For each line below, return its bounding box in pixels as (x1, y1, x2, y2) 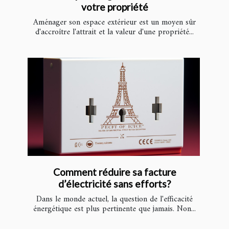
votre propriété (81, 1, 148, 13)
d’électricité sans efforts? (58, 178, 171, 190)
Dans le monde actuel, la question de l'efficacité (36, 192, 193, 207)
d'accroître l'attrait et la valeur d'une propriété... (35, 25, 194, 40)
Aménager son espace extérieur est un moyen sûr (33, 15, 196, 30)
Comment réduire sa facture (53, 166, 176, 178)
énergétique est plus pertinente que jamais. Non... (33, 202, 196, 217)
